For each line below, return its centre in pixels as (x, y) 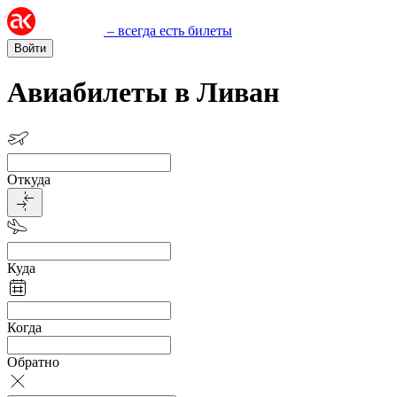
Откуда (29, 179)
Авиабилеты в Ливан (143, 93)
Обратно (33, 362)
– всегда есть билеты (170, 31)
